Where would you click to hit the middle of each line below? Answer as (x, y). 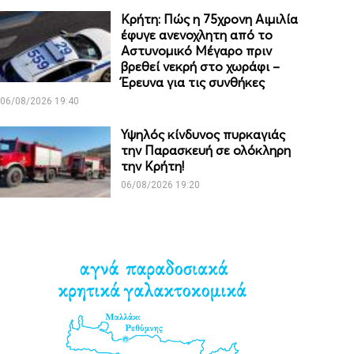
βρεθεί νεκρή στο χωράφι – (201, 67)
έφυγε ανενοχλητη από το (197, 35)
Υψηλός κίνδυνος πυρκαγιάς (203, 135)
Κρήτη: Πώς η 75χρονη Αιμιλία (210, 19)
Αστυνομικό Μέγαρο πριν (197, 51)
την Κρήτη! (153, 166)
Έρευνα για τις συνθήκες (193, 83)
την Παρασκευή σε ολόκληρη (206, 151)
